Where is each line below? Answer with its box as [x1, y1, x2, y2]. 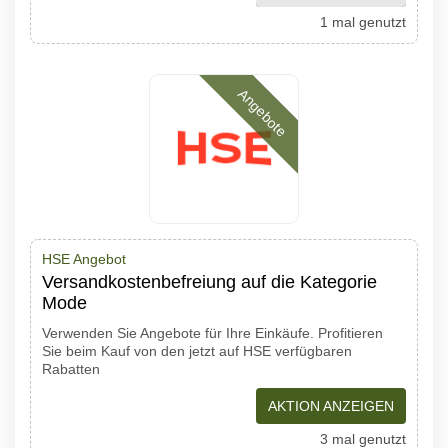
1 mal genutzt [320, 14, 406, 30]
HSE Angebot [42, 251, 126, 267]
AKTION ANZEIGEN [268, 398, 394, 414]
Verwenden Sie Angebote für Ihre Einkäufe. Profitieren [42, 325, 383, 341]
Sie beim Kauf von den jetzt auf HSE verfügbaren [42, 343, 352, 359]
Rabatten [42, 361, 100, 377]
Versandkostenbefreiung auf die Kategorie [42, 272, 377, 292]
